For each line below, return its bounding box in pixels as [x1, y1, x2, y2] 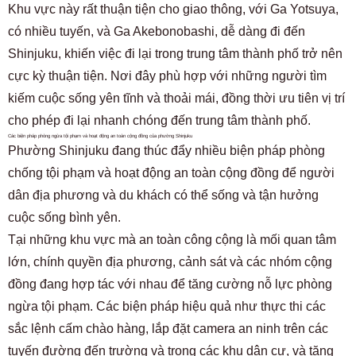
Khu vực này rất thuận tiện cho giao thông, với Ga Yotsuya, [8, 2, 339, 16]
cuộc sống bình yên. [8, 210, 121, 224]
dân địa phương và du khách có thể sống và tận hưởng [8, 188, 319, 202]
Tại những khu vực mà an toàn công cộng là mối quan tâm [8, 232, 336, 246]
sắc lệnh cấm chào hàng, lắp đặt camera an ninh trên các [8, 321, 328, 335]
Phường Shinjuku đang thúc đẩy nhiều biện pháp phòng [8, 143, 325, 157]
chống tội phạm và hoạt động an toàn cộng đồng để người [8, 165, 335, 180]
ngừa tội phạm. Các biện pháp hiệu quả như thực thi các [8, 299, 326, 313]
